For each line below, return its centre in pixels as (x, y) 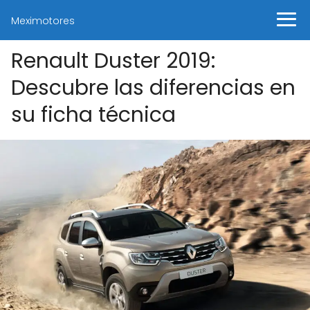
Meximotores (43, 21)
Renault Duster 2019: (113, 61)
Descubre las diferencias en (153, 88)
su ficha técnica (93, 115)
